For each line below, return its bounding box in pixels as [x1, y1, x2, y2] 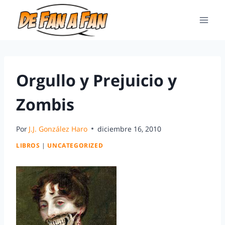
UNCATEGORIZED [47, 141, 103, 150]
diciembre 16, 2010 [97, 124, 162, 134]
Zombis [16, 93, 74, 115]
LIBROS [16, 141, 40, 150]
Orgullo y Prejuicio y [16, 69, 177, 91]
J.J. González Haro [29, 124, 88, 134]
